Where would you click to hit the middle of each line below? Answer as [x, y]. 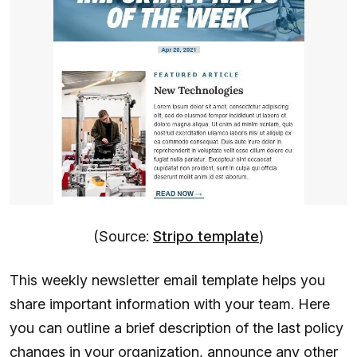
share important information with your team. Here [170, 304]
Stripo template [206, 236]
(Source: [123, 236]
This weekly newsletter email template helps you [167, 280]
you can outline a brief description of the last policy [177, 328]
